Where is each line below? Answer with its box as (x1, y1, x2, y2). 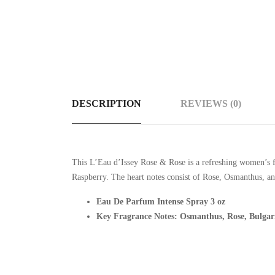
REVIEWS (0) (180, 98, 241, 109)
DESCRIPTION (72, 98, 141, 109)
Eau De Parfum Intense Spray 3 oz (96, 197, 225, 206)
